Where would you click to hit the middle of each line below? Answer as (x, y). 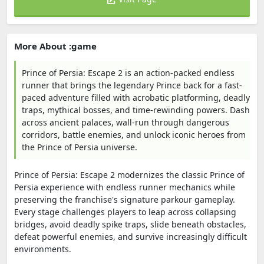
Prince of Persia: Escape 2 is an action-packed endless (128, 73)
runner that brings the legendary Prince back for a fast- (132, 85)
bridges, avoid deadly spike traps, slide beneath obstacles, (130, 224)
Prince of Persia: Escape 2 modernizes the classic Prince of (129, 175)
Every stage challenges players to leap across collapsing (125, 212)
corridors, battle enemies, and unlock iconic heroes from (134, 135)
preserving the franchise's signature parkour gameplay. (125, 199)
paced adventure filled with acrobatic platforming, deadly (136, 98)
